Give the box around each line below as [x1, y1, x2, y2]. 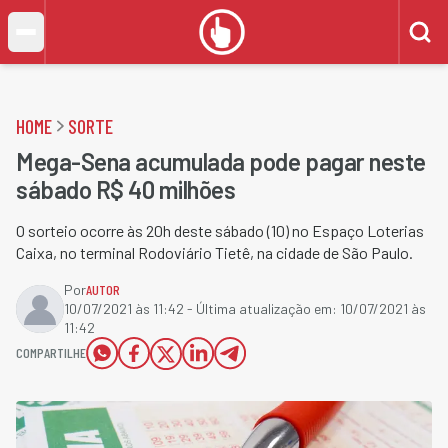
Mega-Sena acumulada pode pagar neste [16, 147, 426, 176]
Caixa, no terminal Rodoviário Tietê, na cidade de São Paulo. [16, 243, 413, 262]
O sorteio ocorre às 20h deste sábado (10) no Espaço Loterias [16, 221, 424, 240]
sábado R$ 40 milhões [16, 175, 236, 204]
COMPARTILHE [16, 344, 86, 361]
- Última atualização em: [184, 300, 340, 317]
